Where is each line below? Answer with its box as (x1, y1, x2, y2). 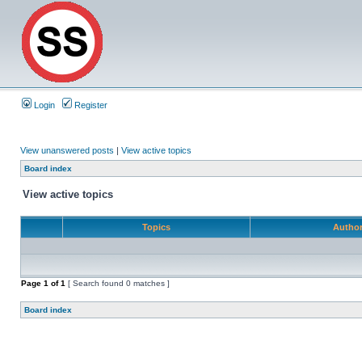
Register (72, 100, 107, 110)
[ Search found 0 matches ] (65, 279, 170, 288)
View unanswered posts (20, 145, 114, 155)
